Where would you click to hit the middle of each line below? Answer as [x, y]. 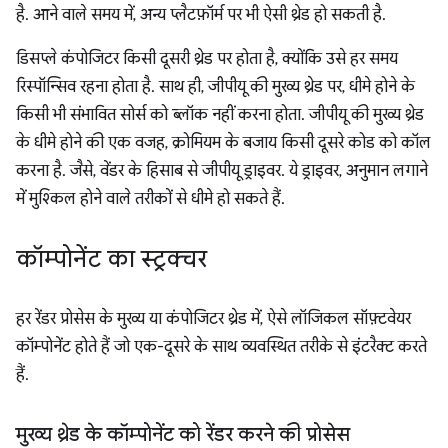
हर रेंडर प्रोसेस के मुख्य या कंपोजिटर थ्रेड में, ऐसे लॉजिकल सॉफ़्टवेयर [213, 318]
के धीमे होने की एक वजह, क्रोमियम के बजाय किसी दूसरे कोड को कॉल [223, 142]
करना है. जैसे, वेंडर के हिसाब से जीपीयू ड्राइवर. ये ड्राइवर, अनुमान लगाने [222, 170]
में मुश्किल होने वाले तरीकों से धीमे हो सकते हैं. [150, 198]
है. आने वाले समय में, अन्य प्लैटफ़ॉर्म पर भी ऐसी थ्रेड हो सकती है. [201, 14]
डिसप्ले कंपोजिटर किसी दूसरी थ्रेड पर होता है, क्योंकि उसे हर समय [207, 58]
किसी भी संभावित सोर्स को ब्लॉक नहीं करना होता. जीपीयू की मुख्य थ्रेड [220, 114]
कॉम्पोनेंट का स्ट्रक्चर [111, 258]
